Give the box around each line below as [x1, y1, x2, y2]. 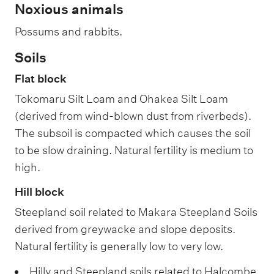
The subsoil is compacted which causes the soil [15, 127, 251, 140]
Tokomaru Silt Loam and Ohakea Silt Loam [15, 92, 228, 106]
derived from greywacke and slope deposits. [15, 222, 235, 235]
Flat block [15, 72, 67, 86]
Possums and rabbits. [15, 24, 122, 38]
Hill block [15, 185, 64, 198]
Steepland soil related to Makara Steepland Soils [15, 205, 257, 218]
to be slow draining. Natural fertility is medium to [15, 144, 253, 157]
